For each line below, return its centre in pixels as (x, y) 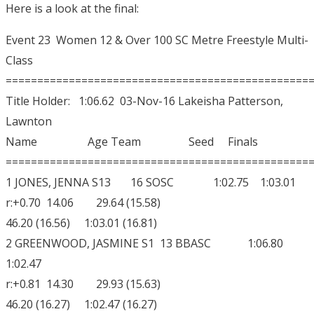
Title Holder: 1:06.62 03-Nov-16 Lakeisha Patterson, (144, 101)
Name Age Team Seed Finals (132, 142)
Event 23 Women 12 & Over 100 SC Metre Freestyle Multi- (157, 40)
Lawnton (29, 122)
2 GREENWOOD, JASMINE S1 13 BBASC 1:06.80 (149, 244)
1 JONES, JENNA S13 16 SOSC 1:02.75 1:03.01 (151, 183)
